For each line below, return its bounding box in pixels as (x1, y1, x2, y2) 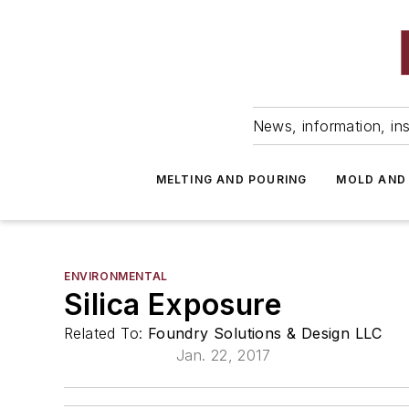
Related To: (64, 324, 148, 342)
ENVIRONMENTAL (64, 269, 168, 283)
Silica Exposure (64, 287, 281, 322)
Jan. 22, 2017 (175, 346, 270, 364)
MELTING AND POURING (155, 173, 308, 186)
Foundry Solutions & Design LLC (147, 324, 383, 342)
